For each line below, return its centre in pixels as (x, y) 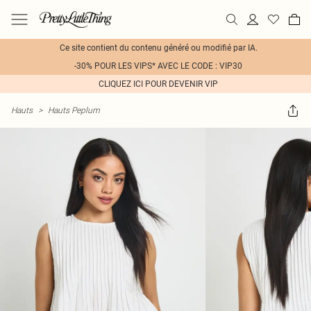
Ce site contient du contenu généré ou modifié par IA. (158, 48)
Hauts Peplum (74, 110)
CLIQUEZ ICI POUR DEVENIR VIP (158, 84)
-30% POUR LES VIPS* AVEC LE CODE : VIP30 (158, 66)
